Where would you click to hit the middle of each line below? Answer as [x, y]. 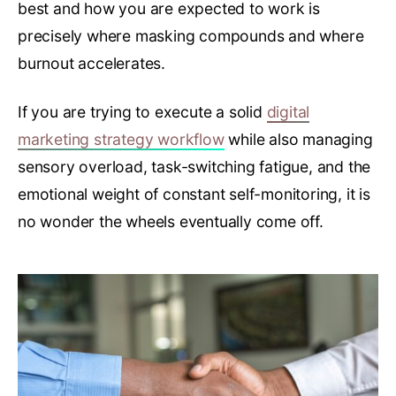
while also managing [298, 139]
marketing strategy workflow [121, 139]
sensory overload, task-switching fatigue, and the [194, 166]
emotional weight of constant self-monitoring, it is [194, 194]
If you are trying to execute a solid [142, 111]
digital [288, 111]
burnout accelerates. [92, 63]
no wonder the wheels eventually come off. [171, 221]
